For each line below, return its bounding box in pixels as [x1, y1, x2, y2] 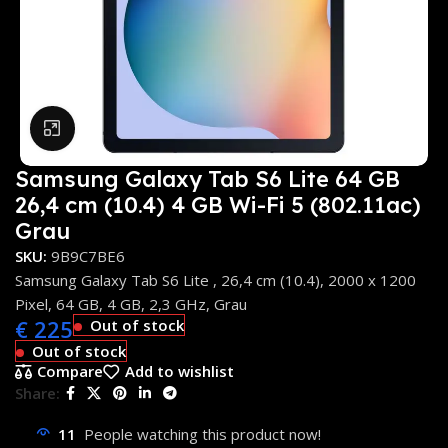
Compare [36, 361, 103, 382]
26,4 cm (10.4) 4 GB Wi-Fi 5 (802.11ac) [15, 190, 421, 219]
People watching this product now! [84, 423, 321, 444]
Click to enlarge [74, 118, 183, 137]
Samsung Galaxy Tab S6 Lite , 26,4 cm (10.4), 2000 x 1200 [15, 269, 416, 290]
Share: [15, 383, 60, 404]
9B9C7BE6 [51, 245, 125, 266]
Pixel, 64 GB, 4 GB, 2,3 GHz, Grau [15, 293, 247, 314]
